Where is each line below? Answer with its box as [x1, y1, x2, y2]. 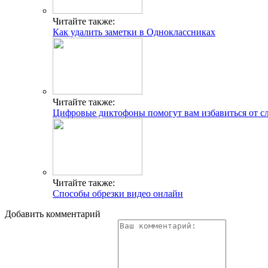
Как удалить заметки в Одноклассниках [53, 26, 215, 37]
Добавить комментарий [5, 208, 100, 219]
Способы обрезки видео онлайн [53, 188, 183, 199]
